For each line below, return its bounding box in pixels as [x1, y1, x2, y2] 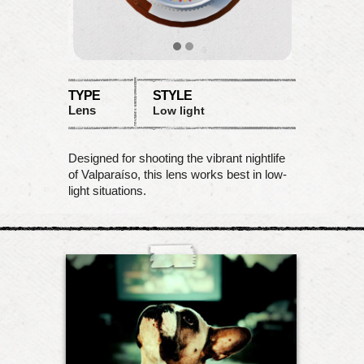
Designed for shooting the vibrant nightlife [68, 151, 285, 165]
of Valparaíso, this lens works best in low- [68, 167, 287, 181]
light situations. [68, 184, 146, 197]
